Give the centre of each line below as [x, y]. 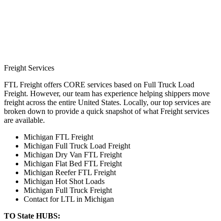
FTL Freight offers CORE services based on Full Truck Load [99, 84]
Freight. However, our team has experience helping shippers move [107, 93]
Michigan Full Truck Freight [68, 190]
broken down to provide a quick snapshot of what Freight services [107, 111]
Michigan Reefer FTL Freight [70, 172]
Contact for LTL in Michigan [69, 199]
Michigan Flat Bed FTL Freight [73, 163]
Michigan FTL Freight [58, 137]
